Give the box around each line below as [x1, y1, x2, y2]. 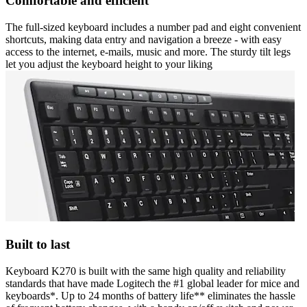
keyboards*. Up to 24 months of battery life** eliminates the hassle [5, 289, 295, 302]
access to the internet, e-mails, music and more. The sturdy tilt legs [5, 46, 291, 58]
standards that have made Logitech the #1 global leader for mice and [5, 277, 299, 289]
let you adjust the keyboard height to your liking [5, 58, 212, 71]
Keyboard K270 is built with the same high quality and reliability [5, 265, 286, 277]
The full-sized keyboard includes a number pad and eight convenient [5, 21, 301, 34]
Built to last [5, 236, 70, 251]
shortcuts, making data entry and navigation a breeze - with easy [5, 34, 282, 46]
